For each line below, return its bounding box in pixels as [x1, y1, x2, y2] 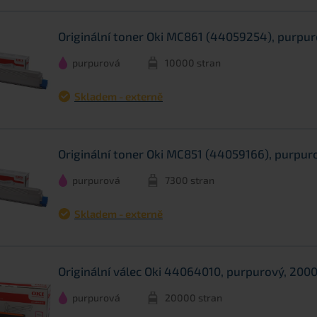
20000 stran [165, 292, 222, 304]
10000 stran [165, 57, 221, 69]
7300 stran [165, 174, 214, 187]
